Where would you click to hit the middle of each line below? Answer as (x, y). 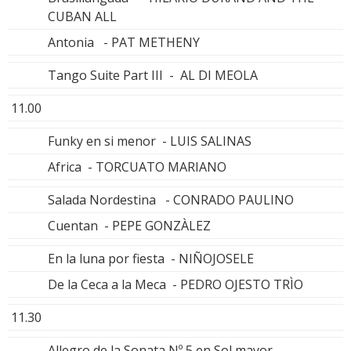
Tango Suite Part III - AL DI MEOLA (153, 75)
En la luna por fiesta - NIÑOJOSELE (151, 258)
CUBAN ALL (82, 16)
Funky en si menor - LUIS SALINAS (150, 141)
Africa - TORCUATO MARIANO (137, 166)
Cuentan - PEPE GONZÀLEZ (129, 225)
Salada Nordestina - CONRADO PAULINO (171, 199)
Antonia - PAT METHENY (124, 42)
